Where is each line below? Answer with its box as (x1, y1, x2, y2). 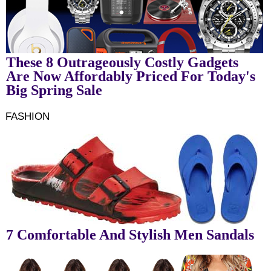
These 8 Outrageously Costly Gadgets (5, 54, 238, 70)
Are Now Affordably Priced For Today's (5, 68, 255, 84)
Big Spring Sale (5, 82, 102, 98)
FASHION (5, 110, 50, 122)
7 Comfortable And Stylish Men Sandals (5, 226, 254, 243)
